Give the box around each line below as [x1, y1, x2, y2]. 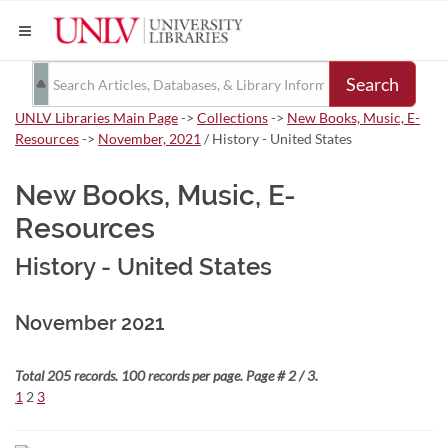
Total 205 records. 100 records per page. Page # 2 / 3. [15, 367, 318, 384]
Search [346, 73, 399, 95]
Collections [197, 109, 268, 126]
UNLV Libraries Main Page [15, 109, 178, 126]
